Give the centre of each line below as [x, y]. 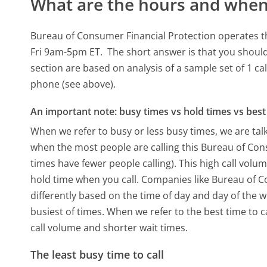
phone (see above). [73, 84]
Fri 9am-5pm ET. [68, 52]
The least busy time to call [97, 255]
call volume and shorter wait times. [109, 228]
